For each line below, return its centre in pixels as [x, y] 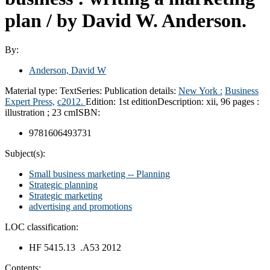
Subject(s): [25, 153]
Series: [90, 90]
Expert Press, [30, 101]
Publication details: [141, 90]
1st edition [138, 101]
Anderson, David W [67, 70]
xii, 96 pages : [233, 101]
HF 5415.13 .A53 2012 [75, 247]
